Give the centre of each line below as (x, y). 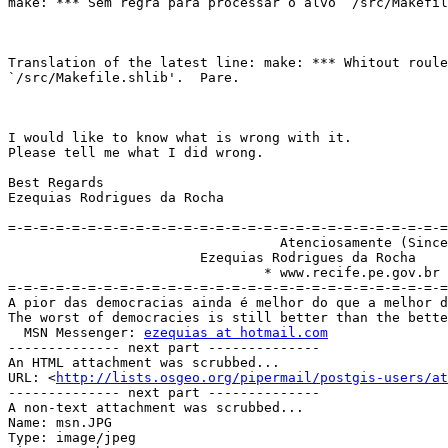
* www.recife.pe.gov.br (136, 273)
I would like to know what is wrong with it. (180, 138)
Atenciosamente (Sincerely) (144, 243)
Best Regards (56, 183)
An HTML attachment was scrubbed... (144, 363)
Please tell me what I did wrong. (136, 153)
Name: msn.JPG (60, 423)
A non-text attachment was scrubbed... (156, 408)
